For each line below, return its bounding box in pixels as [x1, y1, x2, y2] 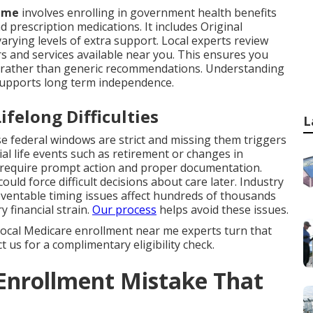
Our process [92, 202, 156, 217]
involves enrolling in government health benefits [19, 5, 277, 20]
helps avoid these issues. [156, 202, 289, 217]
